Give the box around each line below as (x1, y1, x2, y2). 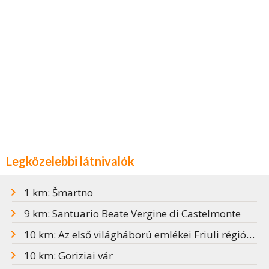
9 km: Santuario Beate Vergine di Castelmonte (24, 207, 241, 221)
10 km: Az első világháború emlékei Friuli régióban (24, 228, 246, 242)
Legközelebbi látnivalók (6, 154, 134, 169)
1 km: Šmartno (24, 186, 93, 200)
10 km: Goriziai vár (24, 249, 113, 263)
